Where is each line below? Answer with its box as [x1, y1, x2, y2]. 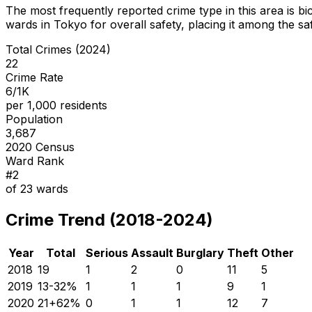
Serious [86, 245, 128, 260]
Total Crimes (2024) [6, 42, 111, 56]
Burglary [176, 245, 224, 260]
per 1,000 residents [6, 97, 107, 112]
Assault [131, 245, 173, 260]
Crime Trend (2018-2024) [6, 209, 213, 230]
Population [6, 111, 63, 126]
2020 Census [6, 139, 75, 154]
